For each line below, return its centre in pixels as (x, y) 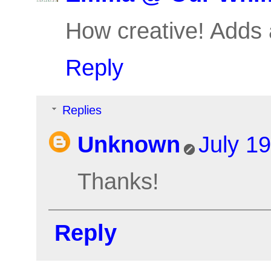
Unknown (129, 145)
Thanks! (118, 181)
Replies (82, 110)
